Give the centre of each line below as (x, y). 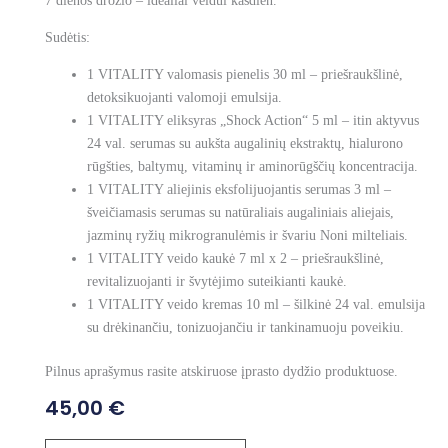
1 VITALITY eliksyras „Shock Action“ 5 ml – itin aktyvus (252, 120)
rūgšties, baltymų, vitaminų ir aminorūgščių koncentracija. (252, 166)
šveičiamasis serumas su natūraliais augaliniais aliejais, (240, 212)
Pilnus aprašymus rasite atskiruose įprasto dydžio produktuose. (221, 371)
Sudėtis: (67, 37)
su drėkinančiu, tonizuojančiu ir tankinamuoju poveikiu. (245, 327)
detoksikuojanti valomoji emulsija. (184, 97)
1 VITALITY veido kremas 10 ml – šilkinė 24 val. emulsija (255, 304)
